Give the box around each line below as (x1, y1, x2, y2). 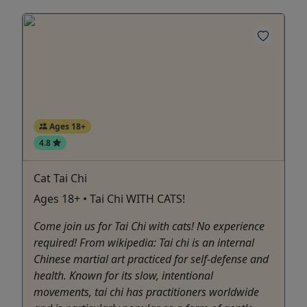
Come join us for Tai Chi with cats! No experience (34, 219, 265, 234)
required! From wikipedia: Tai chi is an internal (34, 235, 254, 251)
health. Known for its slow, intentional (34, 268, 213, 284)
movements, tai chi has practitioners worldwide (34, 284, 259, 300)
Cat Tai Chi (34, 171, 87, 186)
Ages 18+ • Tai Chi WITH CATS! (34, 191, 185, 207)
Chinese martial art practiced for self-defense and (34, 251, 269, 267)
